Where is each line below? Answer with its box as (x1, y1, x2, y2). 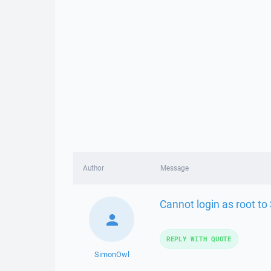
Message (160, 163, 189, 172)
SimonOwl (94, 249, 129, 260)
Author (83, 163, 104, 172)
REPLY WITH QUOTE (166, 234, 232, 243)
